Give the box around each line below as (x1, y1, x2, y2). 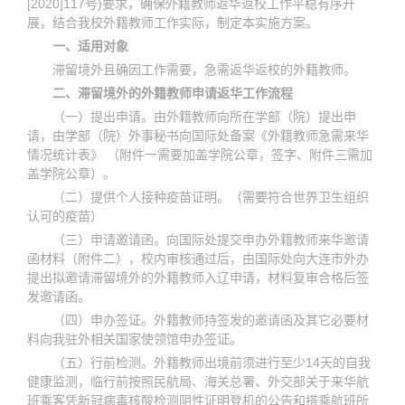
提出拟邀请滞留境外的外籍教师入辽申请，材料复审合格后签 (27, 270, 369, 286)
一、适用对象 (52, 39, 128, 54)
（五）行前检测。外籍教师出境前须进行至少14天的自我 (52, 355, 371, 371)
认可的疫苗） (27, 209, 103, 224)
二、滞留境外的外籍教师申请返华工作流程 (52, 86, 293, 101)
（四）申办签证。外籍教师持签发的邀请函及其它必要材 (52, 313, 369, 328)
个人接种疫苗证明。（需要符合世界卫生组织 (116, 190, 369, 205)
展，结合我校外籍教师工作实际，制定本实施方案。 (27, 15, 318, 31)
